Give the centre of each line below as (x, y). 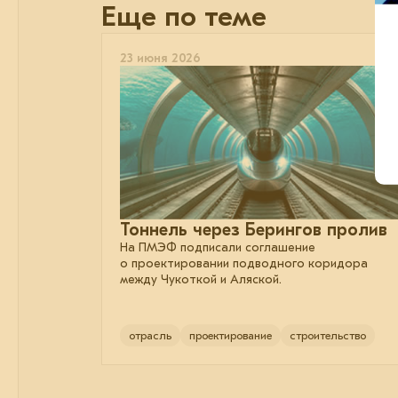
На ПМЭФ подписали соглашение (218, 248)
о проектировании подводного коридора (244, 264)
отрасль (150, 336)
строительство (328, 336)
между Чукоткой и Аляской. (201, 280)
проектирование (231, 336)
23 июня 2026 (160, 58)
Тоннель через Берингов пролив (254, 230)
